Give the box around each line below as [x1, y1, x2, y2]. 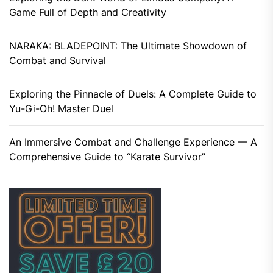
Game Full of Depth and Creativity [9, 5, 166, 18]
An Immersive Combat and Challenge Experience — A [9, 135, 257, 148]
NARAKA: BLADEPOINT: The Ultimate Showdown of [9, 39, 247, 52]
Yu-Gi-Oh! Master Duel [9, 102, 113, 115]
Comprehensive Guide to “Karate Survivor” [9, 150, 205, 163]
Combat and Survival [9, 54, 106, 66]
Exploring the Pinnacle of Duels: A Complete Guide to [9, 87, 257, 100]
